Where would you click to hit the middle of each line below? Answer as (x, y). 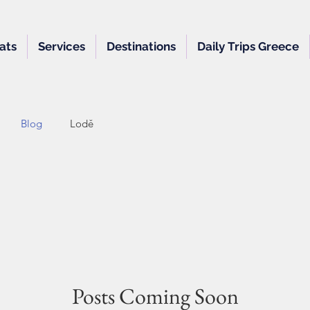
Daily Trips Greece (248, 46)
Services (62, 46)
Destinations (141, 46)
